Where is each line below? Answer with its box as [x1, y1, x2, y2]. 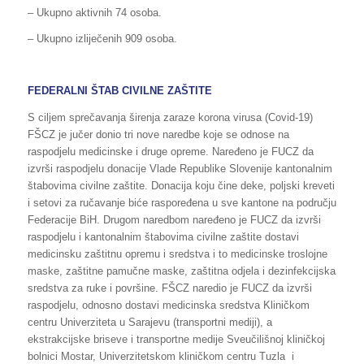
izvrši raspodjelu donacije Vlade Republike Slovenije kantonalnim [27, 162, 332, 175]
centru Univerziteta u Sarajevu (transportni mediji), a [27, 315, 272, 328]
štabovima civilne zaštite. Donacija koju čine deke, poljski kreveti [27, 179, 335, 192]
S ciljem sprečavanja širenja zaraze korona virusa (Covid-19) [27, 110, 313, 123]
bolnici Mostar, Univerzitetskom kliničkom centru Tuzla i [27, 349, 294, 362]
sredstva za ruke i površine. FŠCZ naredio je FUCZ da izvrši [27, 281, 312, 294]
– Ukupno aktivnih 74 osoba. [27, 6, 162, 19]
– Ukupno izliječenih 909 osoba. [27, 32, 177, 45]
